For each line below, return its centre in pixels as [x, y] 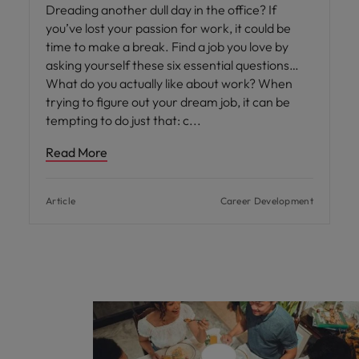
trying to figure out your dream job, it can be [168, 101]
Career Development [266, 200]
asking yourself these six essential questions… [172, 65]
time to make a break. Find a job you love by [167, 46]
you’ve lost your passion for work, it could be [168, 28]
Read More [77, 152]
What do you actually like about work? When [169, 83]
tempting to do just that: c [119, 120]
